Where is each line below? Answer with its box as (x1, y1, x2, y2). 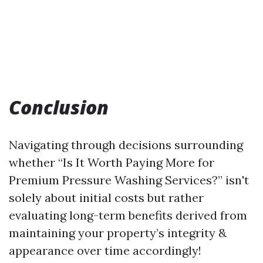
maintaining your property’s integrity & (9, 225, 227, 240)
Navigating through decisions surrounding (9, 137, 243, 152)
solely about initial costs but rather (9, 190, 204, 205)
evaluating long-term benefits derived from (9, 208, 247, 222)
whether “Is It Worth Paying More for (9, 155, 214, 170)
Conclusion (9, 95, 109, 120)
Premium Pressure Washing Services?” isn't (9, 173, 249, 187)
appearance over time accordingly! (9, 243, 201, 258)
